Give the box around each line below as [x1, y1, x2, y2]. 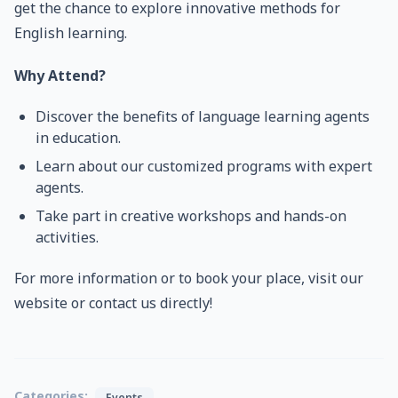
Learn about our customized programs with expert [36, 156, 372, 176]
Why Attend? [14, 66, 106, 85]
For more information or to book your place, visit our [14, 268, 363, 288]
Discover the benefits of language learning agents [36, 107, 370, 126]
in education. [36, 128, 121, 147]
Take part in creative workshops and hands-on [36, 206, 346, 226]
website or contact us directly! [14, 293, 212, 313]
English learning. [14, 23, 127, 43]
